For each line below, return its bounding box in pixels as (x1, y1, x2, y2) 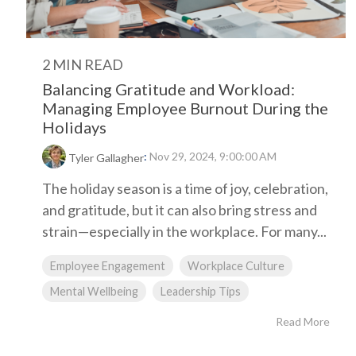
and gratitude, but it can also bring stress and (42, 200, 317, 219)
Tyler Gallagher (68, 150, 144, 164)
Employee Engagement (50, 258, 165, 273)
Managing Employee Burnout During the (42, 99, 328, 118)
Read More (276, 314, 330, 328)
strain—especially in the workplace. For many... (42, 222, 327, 240)
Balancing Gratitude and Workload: (42, 79, 295, 99)
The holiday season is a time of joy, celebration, (42, 179, 328, 197)
